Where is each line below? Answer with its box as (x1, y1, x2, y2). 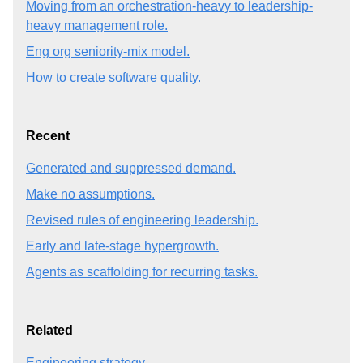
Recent (26, 128, 70, 143)
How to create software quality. (26, 70, 201, 84)
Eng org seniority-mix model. (26, 44, 190, 58)
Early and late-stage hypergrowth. (26, 238, 219, 253)
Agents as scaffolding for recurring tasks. (26, 264, 258, 279)
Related (26, 322, 73, 337)
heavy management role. (26, 18, 168, 32)
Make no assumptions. (26, 186, 155, 201)
